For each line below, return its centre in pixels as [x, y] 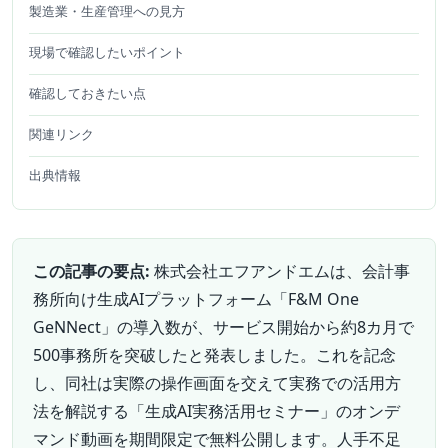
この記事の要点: [91, 271]
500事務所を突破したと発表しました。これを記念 [214, 355]
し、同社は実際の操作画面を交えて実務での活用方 [217, 383]
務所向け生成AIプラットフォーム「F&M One [196, 299]
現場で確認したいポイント [107, 52]
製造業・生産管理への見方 [107, 11]
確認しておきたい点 [87, 93]
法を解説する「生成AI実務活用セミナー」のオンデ [216, 411]
